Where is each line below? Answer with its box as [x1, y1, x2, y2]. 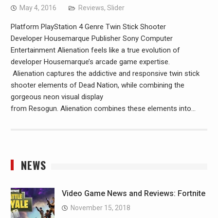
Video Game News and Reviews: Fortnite [61, 188, 205, 198]
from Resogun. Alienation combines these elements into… [10, 104, 196, 113]
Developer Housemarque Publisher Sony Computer [10, 34, 173, 43]
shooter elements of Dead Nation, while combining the [10, 80, 184, 90]
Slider [107, 3, 125, 12]
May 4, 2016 [19, 3, 56, 12]
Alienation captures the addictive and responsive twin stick [10, 69, 200, 78]
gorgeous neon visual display [10, 92, 103, 101]
